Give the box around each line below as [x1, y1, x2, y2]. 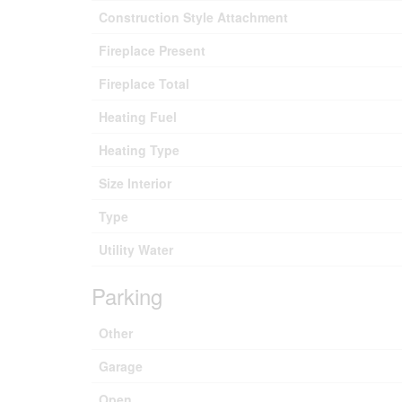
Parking [92, 280, 162, 311]
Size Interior [99, 174, 171, 192]
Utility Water [99, 240, 173, 258]
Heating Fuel [99, 108, 177, 126]
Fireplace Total [99, 74, 189, 92]
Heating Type [99, 141, 179, 159]
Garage [99, 357, 143, 375]
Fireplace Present [99, 41, 205, 59]
